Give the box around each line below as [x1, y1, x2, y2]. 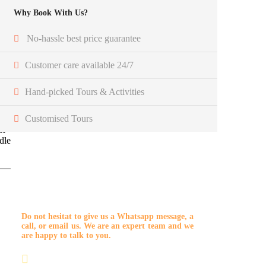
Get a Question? [21, 185, 107, 199]
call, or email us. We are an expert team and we [21, 221, 194, 230]
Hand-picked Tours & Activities [25, 86, 144, 97]
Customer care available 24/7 [25, 59, 134, 70]
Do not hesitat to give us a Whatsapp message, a [21, 211, 194, 221]
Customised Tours [25, 113, 93, 123]
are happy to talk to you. [21, 230, 111, 240]
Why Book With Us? [14, 8, 88, 17]
